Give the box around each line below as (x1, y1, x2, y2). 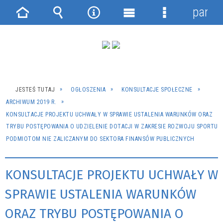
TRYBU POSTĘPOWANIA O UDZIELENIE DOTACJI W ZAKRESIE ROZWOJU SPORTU (6, 123, 218, 130)
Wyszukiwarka (50, 20, 119, 34)
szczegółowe (157, 35, 220, 49)
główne (121, 35, 157, 49)
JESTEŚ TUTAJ (15, 86, 55, 93)
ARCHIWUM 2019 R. (6, 98, 56, 106)
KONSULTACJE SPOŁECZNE (121, 86, 193, 93)
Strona (15, 20, 47, 34)
